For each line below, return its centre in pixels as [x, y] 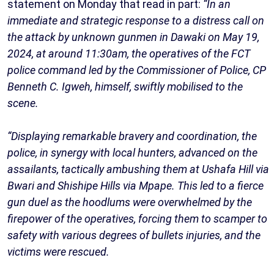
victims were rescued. [58, 251]
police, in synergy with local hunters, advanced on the [132, 152]
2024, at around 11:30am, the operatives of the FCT [129, 53]
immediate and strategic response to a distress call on [136, 20]
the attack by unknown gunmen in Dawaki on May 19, [133, 37]
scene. [23, 103]
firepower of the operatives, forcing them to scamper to [137, 218]
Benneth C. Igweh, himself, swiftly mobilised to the [125, 86]
